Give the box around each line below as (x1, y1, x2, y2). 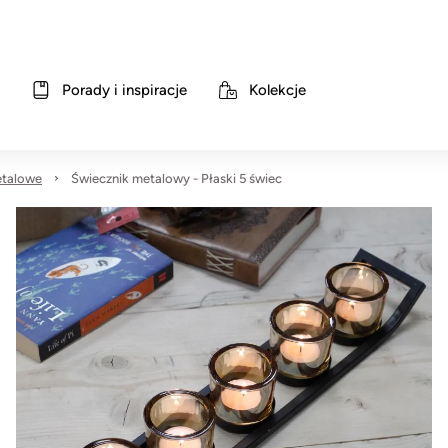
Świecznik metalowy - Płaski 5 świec (71, 171, 282, 186)
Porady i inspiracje (61, 81, 187, 99)
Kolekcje (248, 81, 306, 99)
